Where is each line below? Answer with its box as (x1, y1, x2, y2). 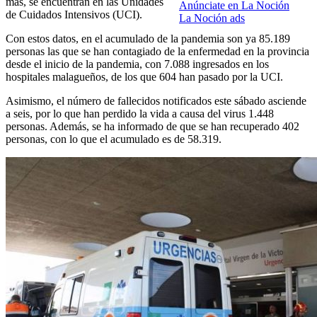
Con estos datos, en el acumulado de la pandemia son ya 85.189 (6, 33, 290, 45)
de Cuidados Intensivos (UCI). (6, 8, 142, 21)
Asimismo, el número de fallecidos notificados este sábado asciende (6, 95, 306, 108)
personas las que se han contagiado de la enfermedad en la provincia (6, 45, 309, 58)
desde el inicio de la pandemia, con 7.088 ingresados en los (6, 58, 269, 71)
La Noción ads (179, 12, 245, 25)
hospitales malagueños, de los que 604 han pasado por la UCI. (6, 71, 283, 83)
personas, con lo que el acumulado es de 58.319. (6, 133, 221, 146)
